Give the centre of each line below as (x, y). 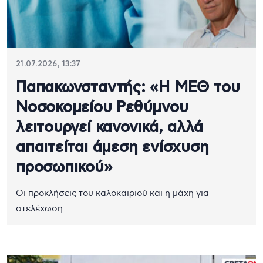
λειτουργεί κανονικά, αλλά (109, 127)
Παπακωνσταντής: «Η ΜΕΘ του (128, 87)
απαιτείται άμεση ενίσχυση (112, 147)
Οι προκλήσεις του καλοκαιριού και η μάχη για (112, 193)
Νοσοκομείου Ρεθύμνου (102, 107)
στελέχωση (40, 208)
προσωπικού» (64, 167)
